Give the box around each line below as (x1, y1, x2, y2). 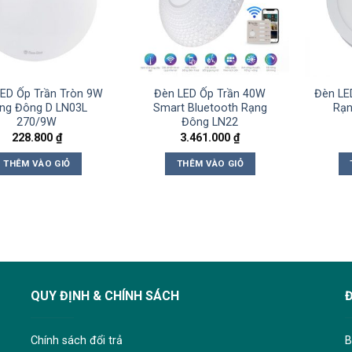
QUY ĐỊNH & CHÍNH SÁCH (30, 288, 179, 303)
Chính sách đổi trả (30, 333, 123, 347)
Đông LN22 (181, 115, 239, 130)
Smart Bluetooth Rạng (152, 101, 267, 115)
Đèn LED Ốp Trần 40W (154, 87, 266, 101)
